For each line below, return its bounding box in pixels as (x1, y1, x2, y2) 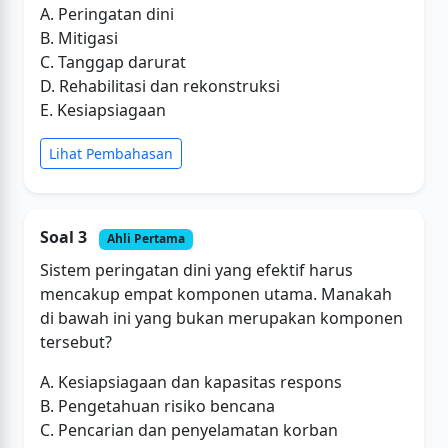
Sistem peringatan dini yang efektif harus (40, 258, 353, 281)
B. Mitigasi (40, 27, 118, 50)
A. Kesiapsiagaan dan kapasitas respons (40, 370, 342, 393)
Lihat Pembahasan (49, 144, 173, 164)
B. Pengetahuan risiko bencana (40, 394, 275, 417)
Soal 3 (40, 226, 91, 249)
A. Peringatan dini (40, 3, 174, 26)
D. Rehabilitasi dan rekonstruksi (40, 75, 280, 98)
